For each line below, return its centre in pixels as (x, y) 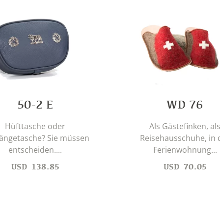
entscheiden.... (35, 150)
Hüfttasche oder (35, 126)
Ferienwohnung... (185, 150)
